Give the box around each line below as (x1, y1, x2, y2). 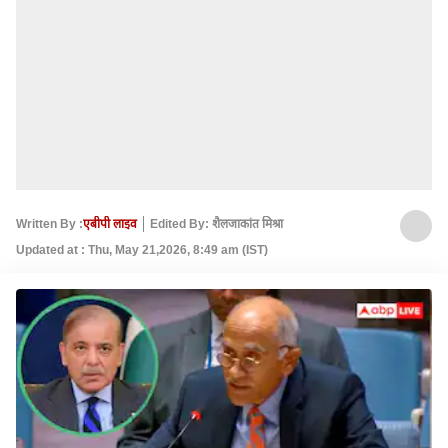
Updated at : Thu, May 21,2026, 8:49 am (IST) (16, 243, 268, 257)
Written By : (16, 216, 83, 231)
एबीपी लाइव (83, 216, 137, 231)
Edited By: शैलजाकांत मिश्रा (150, 216, 283, 231)
